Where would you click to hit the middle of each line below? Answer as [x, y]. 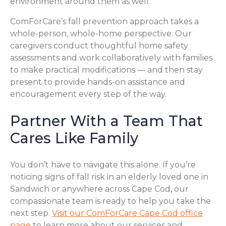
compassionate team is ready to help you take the [110, 201]
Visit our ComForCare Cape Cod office [127, 213]
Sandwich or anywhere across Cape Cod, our [99, 189]
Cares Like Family [74, 138]
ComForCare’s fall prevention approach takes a [104, 22]
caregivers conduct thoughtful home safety [99, 46]
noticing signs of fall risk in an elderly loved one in [109, 177]
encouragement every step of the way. [88, 94]
